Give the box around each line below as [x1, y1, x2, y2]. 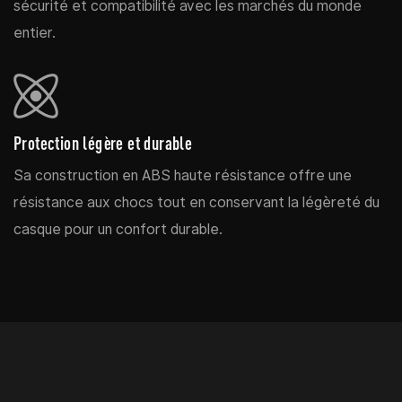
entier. [13, 23, 56, 41]
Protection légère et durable [13, 132, 193, 153]
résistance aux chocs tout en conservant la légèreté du [13, 193, 380, 211]
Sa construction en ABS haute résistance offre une [13, 166, 352, 184]
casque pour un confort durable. [13, 220, 223, 238]
